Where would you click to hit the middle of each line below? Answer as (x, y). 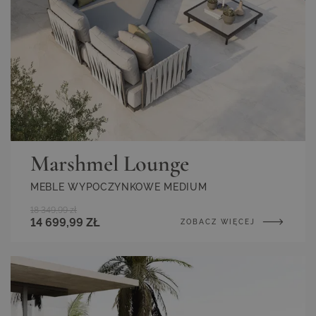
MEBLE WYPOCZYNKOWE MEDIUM (119, 187)
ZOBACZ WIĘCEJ (220, 221)
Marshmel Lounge (110, 163)
